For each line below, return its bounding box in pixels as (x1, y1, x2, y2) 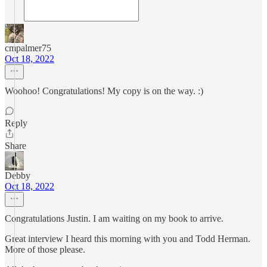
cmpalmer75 (5, 43, 51, 53)
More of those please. (5, 244, 85, 254)
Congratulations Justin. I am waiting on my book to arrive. (5, 213, 223, 223)
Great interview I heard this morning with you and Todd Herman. (5, 234, 250, 244)
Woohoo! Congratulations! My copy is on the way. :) (5, 86, 203, 96)
